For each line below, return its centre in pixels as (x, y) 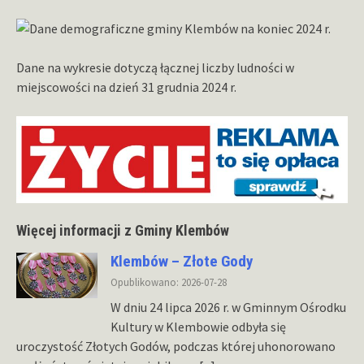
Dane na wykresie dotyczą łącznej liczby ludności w (155, 68)
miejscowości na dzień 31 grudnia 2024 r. (126, 87)
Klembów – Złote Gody (182, 261)
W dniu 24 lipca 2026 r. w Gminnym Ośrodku (228, 307)
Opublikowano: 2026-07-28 (169, 282)
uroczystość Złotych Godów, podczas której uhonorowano (176, 346)
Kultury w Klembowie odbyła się (198, 326)
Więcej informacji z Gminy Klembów (123, 230)
